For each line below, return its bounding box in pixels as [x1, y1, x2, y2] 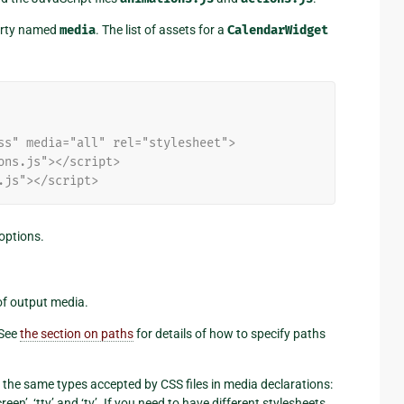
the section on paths [20, 326, 133, 342]
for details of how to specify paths [133, 326, 326, 342]
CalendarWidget [227, 23, 328, 39]
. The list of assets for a [96, 23, 227, 38]
